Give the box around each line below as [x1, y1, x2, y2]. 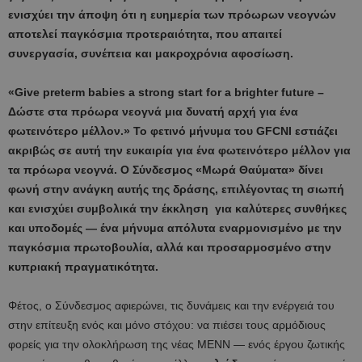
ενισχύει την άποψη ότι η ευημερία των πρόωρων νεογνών [8, 7, 336, 21]
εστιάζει [292, 124, 338, 137]
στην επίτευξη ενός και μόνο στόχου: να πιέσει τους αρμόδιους [8, 318, 326, 331]
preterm [43, 85, 85, 99]
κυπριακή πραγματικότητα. [8, 259, 158, 273]
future [281, 85, 314, 99]
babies [88, 85, 125, 99]
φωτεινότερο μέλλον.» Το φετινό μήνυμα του [8, 124, 256, 137]
